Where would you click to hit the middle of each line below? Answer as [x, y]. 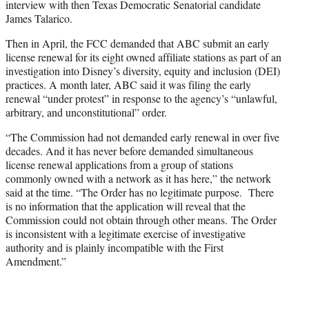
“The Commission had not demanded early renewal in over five [142, 137]
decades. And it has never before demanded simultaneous [129, 150]
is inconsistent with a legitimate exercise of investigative [126, 233]
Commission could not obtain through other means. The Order [141, 219]
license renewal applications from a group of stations [119, 164]
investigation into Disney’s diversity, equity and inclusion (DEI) [143, 70]
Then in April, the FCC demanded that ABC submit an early [137, 43]
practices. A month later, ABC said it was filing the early [128, 84]
